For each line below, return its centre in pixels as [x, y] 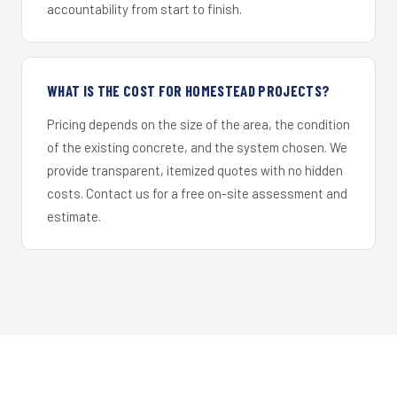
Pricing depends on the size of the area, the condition [198, 124]
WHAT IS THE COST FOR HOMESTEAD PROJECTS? [189, 90]
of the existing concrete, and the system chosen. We [197, 147]
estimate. [74, 216]
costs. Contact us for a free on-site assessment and [197, 193]
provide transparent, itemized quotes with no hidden [195, 170]
